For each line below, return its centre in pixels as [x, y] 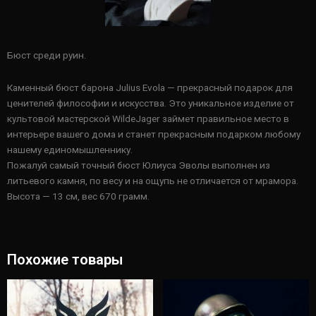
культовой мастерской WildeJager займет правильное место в [148, 119]
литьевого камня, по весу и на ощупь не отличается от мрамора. [153, 181]
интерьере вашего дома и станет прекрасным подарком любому [154, 134]
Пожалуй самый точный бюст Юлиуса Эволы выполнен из [139, 165]
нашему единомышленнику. [70, 150]
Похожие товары [65, 260]
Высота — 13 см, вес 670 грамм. [78, 196]
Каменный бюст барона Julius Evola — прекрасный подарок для [150, 88]
